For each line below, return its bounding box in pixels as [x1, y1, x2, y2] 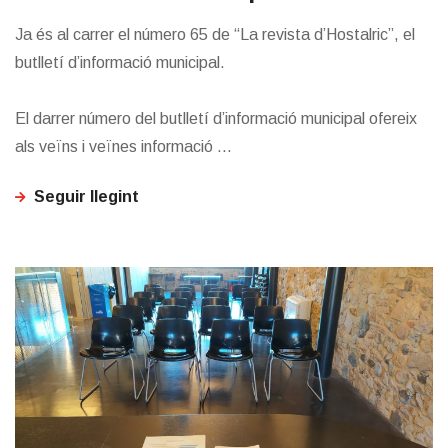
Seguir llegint [34, 188, 139, 205]
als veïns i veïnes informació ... [15, 138, 232, 155]
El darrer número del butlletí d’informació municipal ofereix [15, 110, 417, 127]
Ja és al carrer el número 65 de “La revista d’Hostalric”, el [15, 26, 415, 43]
